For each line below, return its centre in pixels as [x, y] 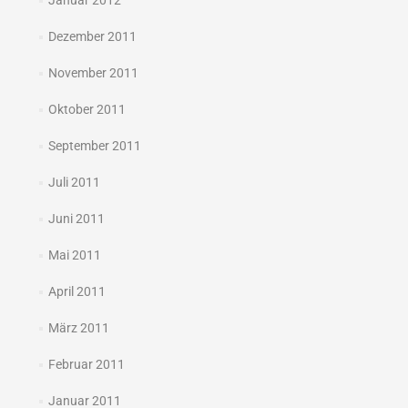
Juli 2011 [74, 182]
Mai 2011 [74, 255]
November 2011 [93, 73]
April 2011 [76, 291]
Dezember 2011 [92, 36]
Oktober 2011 [87, 109]
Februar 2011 [86, 364]
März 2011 [78, 328]
